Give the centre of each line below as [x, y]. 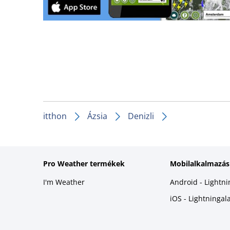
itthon [55, 116]
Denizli [141, 116]
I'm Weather [64, 182]
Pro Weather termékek [84, 163]
